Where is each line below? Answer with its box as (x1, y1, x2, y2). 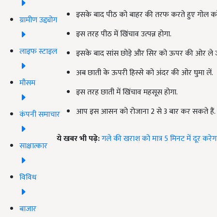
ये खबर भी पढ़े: (57, 132, 100, 145)
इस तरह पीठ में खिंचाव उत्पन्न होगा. (76, 28, 171, 41)
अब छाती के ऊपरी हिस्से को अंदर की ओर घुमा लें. (76, 66, 213, 79)
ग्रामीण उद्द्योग (19, 13, 57, 27)
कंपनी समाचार (19, 108, 60, 121)
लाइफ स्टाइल (19, 45, 57, 58)
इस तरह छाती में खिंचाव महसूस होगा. (76, 86, 178, 99)
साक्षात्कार (19, 139, 47, 153)
